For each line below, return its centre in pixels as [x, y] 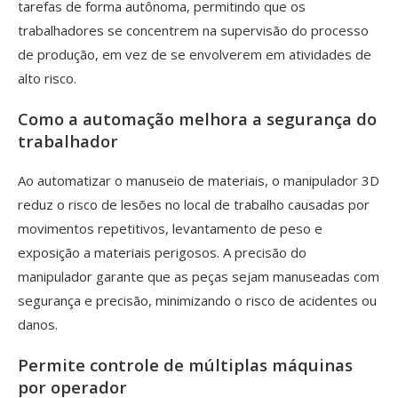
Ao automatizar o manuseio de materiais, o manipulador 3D [199, 180]
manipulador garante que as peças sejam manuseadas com [199, 276]
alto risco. [47, 79]
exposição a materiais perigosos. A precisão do [162, 252]
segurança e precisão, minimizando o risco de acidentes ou [197, 300]
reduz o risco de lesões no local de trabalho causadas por [194, 204]
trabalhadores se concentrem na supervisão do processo [193, 31]
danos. [38, 324]
